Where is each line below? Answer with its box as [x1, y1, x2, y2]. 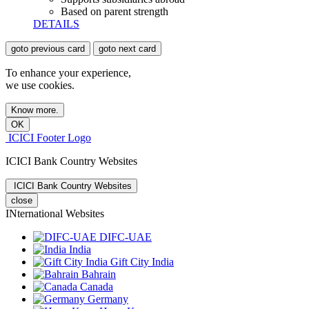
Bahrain [79, 268, 116, 280]
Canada [77, 280, 113, 292]
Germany [85, 292, 128, 305]
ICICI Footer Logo [8, 131, 91, 143]
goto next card [99, 43, 156, 54]
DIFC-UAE [97, 230, 152, 243]
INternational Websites [6, 207, 104, 219]
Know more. [11, 104, 59, 115]
